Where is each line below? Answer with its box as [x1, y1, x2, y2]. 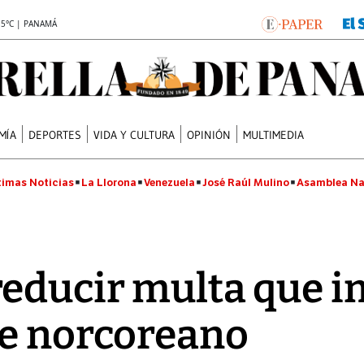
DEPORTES [28, 127, 82, 142]
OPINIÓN [187, 127, 232, 142]
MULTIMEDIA [243, 127, 305, 142]
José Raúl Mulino [202, 175, 289, 189]
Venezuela [144, 175, 195, 189]
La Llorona [81, 175, 136, 189]
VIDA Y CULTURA [93, 127, 175, 142]
